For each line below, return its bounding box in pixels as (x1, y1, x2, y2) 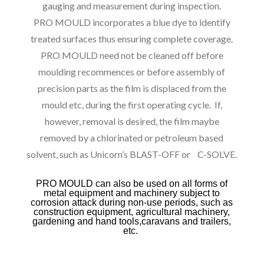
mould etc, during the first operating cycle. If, (41, 99, 222, 111)
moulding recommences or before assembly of (38, 66, 226, 78)
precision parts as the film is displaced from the (37, 82, 226, 94)
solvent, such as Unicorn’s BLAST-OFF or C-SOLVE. (27, 148, 237, 160)
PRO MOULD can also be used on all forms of (36, 179, 228, 189)
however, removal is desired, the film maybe (44, 115, 219, 127)
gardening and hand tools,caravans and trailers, (32, 216, 232, 227)
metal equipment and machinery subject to (44, 188, 220, 199)
